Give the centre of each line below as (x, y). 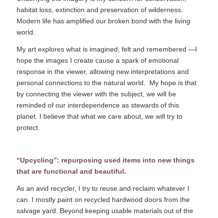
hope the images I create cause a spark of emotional (97, 61)
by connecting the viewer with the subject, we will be (96, 94)
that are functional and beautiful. (71, 172)
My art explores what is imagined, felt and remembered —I (107, 49)
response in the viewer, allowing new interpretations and (102, 72)
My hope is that (173, 83)
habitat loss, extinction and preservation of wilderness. (100, 10)
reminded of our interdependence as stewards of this (98, 105)
